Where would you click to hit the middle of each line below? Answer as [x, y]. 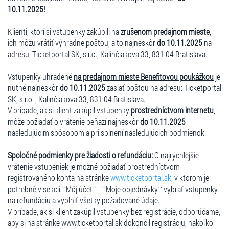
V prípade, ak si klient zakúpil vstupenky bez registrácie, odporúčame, [114, 211]
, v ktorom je [190, 177]
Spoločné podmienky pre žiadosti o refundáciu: [80, 155]
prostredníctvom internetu [172, 110]
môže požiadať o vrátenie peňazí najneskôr [74, 121]
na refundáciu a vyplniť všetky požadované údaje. [84, 200]
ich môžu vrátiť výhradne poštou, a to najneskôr [82, 42]
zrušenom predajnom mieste [165, 31]
